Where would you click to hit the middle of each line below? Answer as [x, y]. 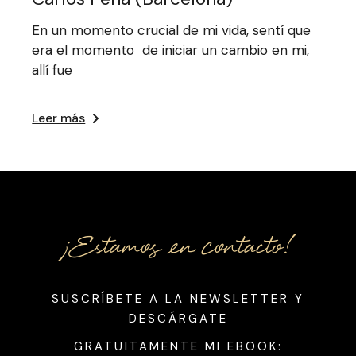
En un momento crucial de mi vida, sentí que [172, 30]
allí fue [52, 70]
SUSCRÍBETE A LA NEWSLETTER [173, 298]
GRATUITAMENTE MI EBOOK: [178, 346]
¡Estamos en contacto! [178, 247]
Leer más [59, 118]
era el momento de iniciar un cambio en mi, [171, 50]
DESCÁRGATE [178, 318]
